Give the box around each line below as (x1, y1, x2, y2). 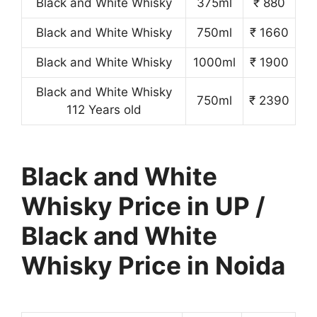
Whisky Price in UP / (21, 190, 265, 221)
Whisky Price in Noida (21, 250, 285, 280)
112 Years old (66, 103, 142, 117)
